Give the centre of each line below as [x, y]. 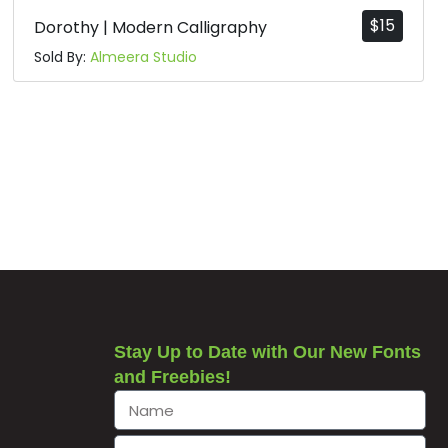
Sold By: [62, 57]
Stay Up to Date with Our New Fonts [267, 352]
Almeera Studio [144, 57]
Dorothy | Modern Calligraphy [151, 28]
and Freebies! [172, 377]
